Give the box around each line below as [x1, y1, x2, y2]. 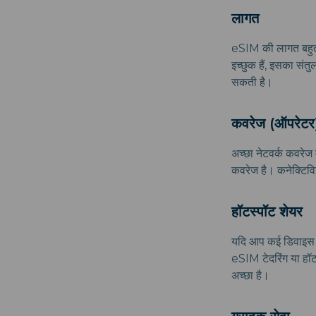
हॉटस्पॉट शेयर [231, 203, 303, 221]
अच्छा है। [231, 269, 269, 283]
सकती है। [231, 75, 273, 90]
